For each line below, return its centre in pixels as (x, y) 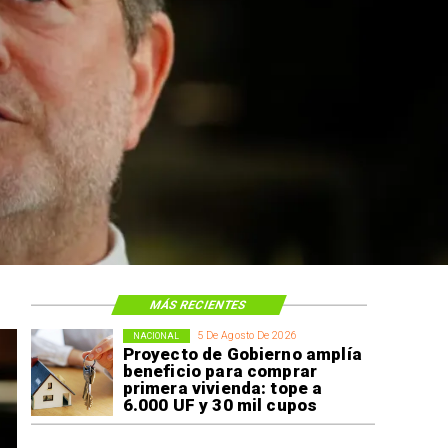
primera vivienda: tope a (222, 388)
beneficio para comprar (220, 371)
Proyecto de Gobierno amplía (242, 354)
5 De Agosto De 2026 (246, 336)
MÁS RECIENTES (199, 304)
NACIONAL (156, 335)
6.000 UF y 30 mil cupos (220, 405)
